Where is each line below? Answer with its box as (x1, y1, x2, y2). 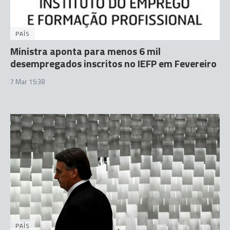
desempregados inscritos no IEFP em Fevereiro (10, 55, 217, 71)
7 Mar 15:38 (10, 76, 45, 87)
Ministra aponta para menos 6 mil (10, 43, 161, 59)
